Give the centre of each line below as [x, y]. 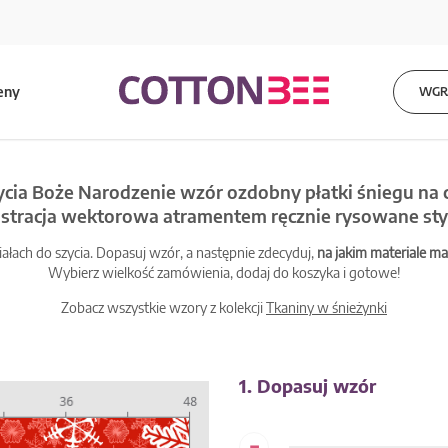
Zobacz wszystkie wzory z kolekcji [163, 307]
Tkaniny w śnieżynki [326, 307]
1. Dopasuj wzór [307, 385]
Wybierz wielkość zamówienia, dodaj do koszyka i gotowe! [224, 272]
